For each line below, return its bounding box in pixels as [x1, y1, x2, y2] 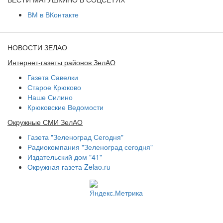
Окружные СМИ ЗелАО [7, 116, 83, 127]
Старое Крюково [27, 82, 81, 92]
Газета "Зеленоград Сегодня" [27, 131, 123, 142]
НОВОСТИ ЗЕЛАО [7, 42, 67, 52]
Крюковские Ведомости [27, 102, 104, 112]
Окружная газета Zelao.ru [27, 161, 111, 172]
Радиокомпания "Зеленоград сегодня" [27, 141, 153, 152]
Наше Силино [27, 92, 73, 102]
